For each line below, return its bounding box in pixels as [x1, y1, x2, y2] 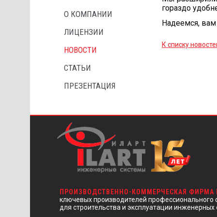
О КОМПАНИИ [64, 9, 112, 19]
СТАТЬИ [64, 62, 91, 73]
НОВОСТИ [64, 45, 97, 55]
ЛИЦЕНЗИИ [64, 27, 104, 37]
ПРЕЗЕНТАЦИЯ [64, 80, 116, 91]
